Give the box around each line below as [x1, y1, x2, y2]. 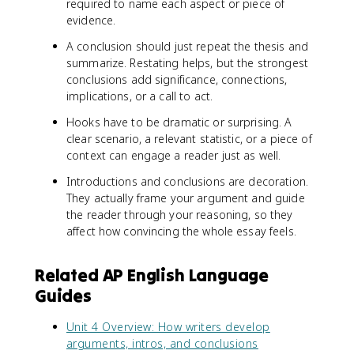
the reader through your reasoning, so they [66, 207, 293, 222]
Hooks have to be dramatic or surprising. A [66, 115, 292, 130]
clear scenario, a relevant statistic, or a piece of [66, 131, 312, 146]
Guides [35, 284, 92, 307]
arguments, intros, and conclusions [66, 336, 258, 351]
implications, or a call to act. [66, 88, 213, 104]
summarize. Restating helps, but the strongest [66, 55, 308, 70]
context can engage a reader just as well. [66, 148, 281, 163]
